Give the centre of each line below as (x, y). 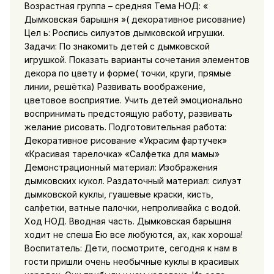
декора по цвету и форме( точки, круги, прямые (128, 73)
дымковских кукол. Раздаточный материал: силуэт (133, 180)
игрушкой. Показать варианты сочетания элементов (137, 59)
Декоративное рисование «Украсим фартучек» (125, 140)
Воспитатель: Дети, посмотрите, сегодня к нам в (131, 248)
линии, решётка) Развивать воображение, (115, 86)
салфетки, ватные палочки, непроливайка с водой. (132, 207)
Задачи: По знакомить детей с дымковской (117, 46)
